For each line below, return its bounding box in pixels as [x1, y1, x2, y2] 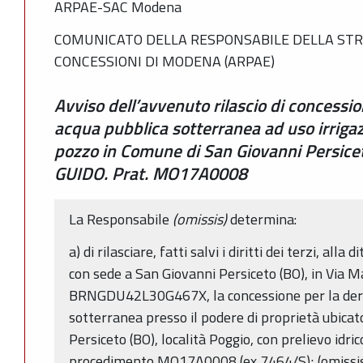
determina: [230, 207, 297, 230]
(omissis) [173, 207, 230, 230]
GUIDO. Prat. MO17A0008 [54, 160, 247, 186]
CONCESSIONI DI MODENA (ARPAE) [54, 50, 275, 72]
